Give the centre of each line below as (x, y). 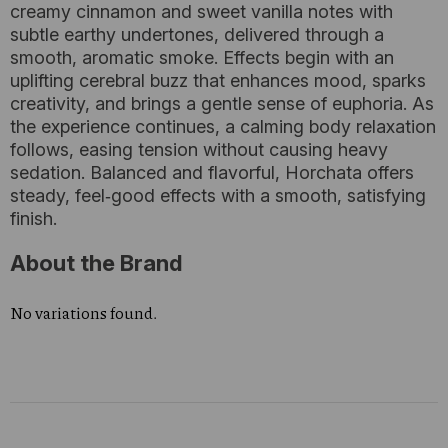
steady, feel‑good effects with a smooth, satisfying (218, 195)
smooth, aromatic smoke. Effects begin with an (202, 57)
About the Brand (96, 263)
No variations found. (83, 312)
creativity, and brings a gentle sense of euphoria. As (222, 103)
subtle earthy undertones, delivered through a (197, 34)
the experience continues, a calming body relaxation (223, 126)
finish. (33, 218)
